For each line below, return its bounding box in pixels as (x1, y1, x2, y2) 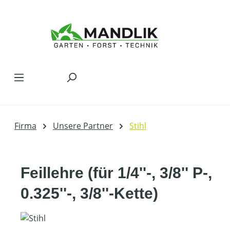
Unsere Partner (53, 120, 113, 131)
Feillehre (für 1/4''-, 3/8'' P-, (21, 164, 212, 181)
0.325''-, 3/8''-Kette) (21, 185, 158, 202)
